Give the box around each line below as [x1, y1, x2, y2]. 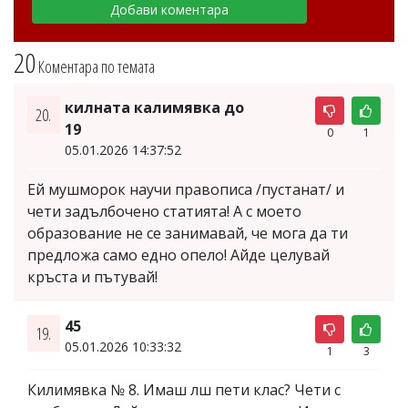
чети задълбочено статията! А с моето [27, 200, 301, 221]
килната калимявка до [64, 97, 244, 117]
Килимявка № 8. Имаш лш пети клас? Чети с [27, 379, 341, 400]
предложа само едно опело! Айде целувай [27, 244, 330, 265]
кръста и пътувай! [27, 266, 158, 287]
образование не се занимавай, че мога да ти [27, 222, 348, 243]
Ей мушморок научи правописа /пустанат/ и [27, 178, 344, 199]
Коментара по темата [38, 55, 155, 77]
